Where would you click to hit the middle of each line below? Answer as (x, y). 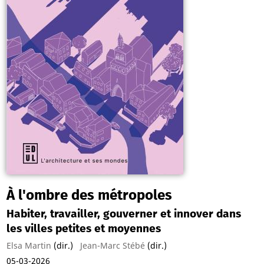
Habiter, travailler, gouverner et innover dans (123, 213)
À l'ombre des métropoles (89, 194)
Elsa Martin (29, 245)
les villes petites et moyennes (83, 228)
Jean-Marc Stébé (112, 245)
